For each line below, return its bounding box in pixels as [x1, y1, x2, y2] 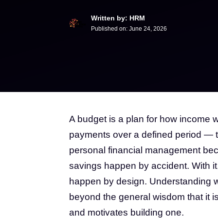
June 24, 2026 [129, 25, 167, 32]
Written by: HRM [91, 14, 145, 22]
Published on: [91, 25, 129, 32]
